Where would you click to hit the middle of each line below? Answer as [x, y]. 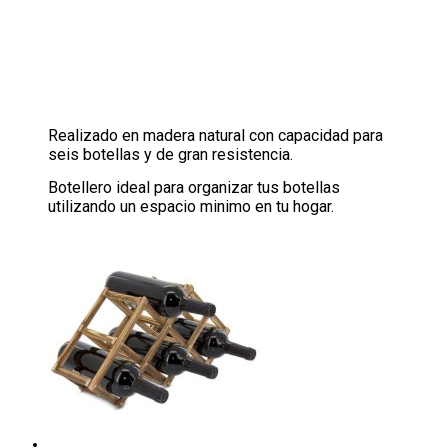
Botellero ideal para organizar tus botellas [194, 187]
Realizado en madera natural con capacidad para [215, 135]
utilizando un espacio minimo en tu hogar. [193, 206]
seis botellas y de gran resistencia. [170, 154]
